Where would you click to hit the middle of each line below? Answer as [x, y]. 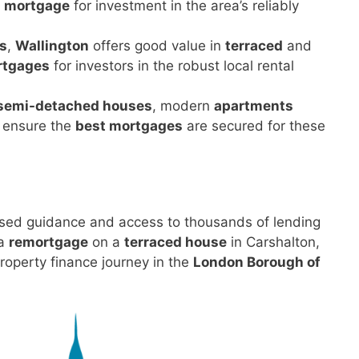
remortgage [48, 242]
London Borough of [257, 262]
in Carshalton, [273, 242]
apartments [254, 106]
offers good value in [157, 46]
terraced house [175, 242]
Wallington [52, 46]
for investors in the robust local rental [172, 66]
